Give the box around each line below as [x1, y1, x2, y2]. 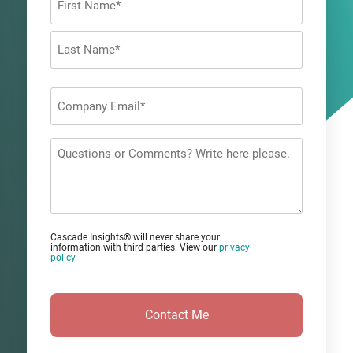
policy [50, 251, 75, 263]
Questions [50, 139, 106, 154]
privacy [219, 241, 250, 253]
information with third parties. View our [50, 241, 219, 253]
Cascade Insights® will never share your [50, 231, 220, 243]
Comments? [50, 178, 117, 194]
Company [50, 88, 103, 104]
